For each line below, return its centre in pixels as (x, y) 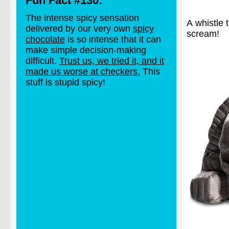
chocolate (45, 39)
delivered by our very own (79, 28)
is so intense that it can (113, 39)
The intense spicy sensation (82, 18)
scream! (203, 33)
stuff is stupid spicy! (65, 82)
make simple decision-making (86, 50)
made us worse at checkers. (83, 71)
